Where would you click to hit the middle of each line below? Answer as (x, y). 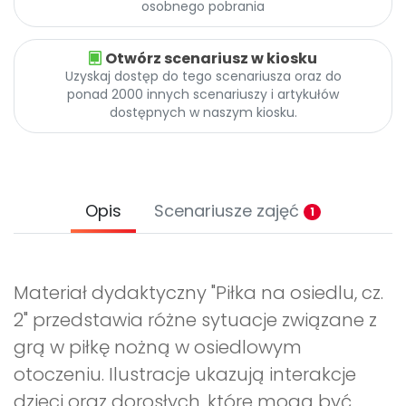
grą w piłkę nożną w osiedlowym (158, 348)
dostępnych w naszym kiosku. (203, 113)
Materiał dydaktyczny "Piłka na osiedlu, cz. (198, 293)
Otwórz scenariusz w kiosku (211, 59)
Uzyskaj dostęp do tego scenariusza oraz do (203, 77)
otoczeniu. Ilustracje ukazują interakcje (185, 375)
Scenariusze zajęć (229, 211)
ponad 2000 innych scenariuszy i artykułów (203, 95)
